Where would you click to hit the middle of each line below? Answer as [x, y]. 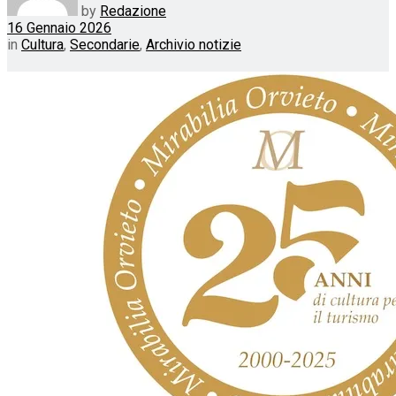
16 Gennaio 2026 [59, 27]
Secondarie [105, 44]
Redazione [133, 11]
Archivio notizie [194, 44]
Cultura [42, 44]
